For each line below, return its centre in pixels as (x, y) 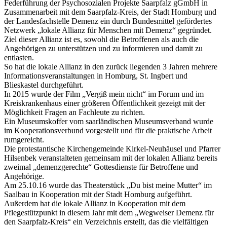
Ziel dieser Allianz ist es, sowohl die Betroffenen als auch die (101, 40)
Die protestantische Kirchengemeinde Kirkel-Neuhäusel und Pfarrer (112, 149)
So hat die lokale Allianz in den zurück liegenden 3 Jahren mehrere (111, 67)
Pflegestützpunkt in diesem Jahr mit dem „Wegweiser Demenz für (109, 213)
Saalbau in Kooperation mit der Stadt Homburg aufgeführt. (98, 195)
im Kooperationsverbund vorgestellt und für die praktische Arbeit (108, 131)
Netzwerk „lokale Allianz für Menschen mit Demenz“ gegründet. (108, 30)
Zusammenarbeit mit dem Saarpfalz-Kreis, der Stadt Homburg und (110, 12)
